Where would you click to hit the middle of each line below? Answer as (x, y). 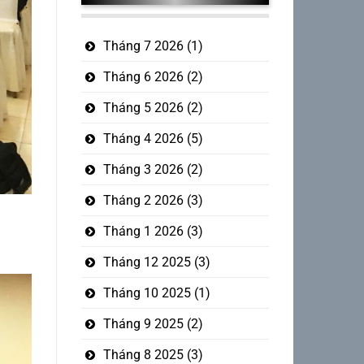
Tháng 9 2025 (143, 323)
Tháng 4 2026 (143, 138)
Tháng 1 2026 (143, 231)
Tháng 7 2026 (143, 45)
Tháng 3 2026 (143, 169)
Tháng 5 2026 (143, 107)
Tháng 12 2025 (147, 262)
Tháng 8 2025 (143, 354)
